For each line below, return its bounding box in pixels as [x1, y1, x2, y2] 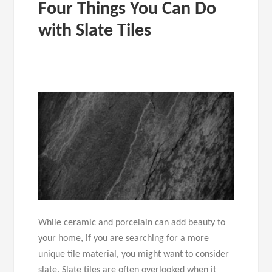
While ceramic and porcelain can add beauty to [38, 218, 226, 228]
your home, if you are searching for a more [38, 234, 209, 244]
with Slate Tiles [38, 21, 152, 41]
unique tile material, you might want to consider [38, 250, 229, 260]
